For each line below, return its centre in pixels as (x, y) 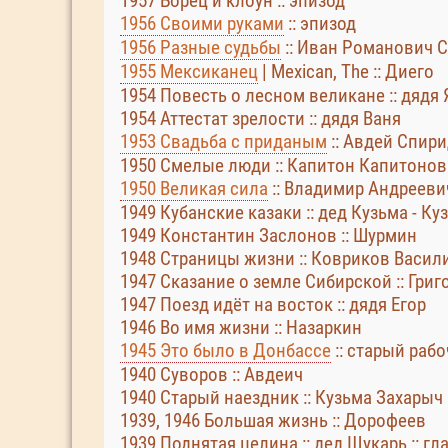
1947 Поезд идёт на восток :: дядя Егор (273, 304)
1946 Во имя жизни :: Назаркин (241, 327)
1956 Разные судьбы (200, 47)
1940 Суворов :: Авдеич (211, 374)
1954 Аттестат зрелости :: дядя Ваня (260, 118)
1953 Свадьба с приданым (223, 141)
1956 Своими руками (202, 23)
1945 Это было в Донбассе (225, 350)
